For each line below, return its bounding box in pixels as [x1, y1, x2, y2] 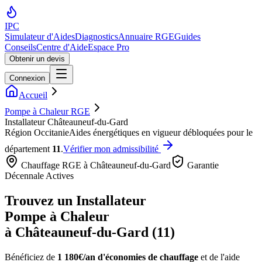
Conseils [5, 42, 36, 52]
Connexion [9, 74, 45, 82]
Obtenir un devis [9, 54, 65, 63]
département [5, 144, 52, 154]
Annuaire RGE [118, 32, 174, 42]
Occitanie [34, 127, 69, 137]
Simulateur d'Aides [5, 32, 75, 42]
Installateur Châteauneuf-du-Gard [5, 117, 128, 127]
